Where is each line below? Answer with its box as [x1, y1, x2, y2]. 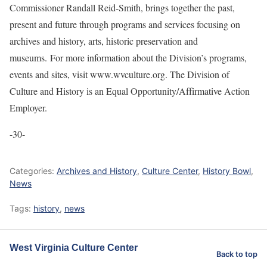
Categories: [10, 166, 57, 176]
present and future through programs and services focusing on [10, 18, 240, 30]
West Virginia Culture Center [10, 243, 138, 253]
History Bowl [203, 166, 251, 176]
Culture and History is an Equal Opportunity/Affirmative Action [10, 85, 250, 97]
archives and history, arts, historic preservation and [10, 35, 198, 47]
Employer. [10, 101, 47, 114]
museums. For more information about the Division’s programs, [10, 51, 247, 64]
